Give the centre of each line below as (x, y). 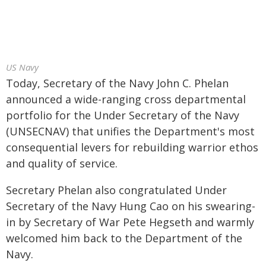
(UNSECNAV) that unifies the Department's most (130, 131)
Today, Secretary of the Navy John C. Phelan (117, 83)
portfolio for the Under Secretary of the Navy (123, 115)
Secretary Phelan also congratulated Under (116, 190)
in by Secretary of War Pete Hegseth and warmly (130, 222)
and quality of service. (62, 163)
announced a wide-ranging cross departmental (126, 99)
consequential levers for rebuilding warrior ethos (132, 147)
